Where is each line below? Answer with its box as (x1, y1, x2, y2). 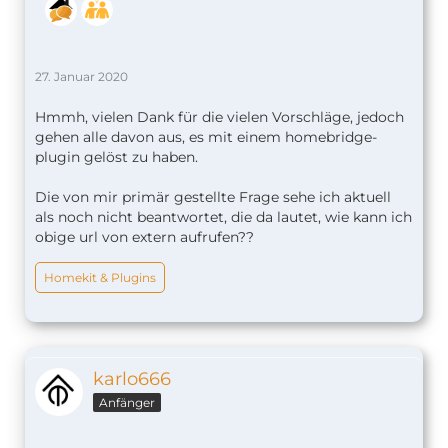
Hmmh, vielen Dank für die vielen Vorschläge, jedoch (35, 108, 404, 127)
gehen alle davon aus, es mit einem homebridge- (35, 128, 377, 147)
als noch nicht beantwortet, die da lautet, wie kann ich (35, 208, 412, 227)
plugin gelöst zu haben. (35, 148, 198, 167)
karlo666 (93, 368, 171, 391)
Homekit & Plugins (44, 270, 156, 286)
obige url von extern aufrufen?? (35, 228, 254, 247)
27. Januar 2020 (35, 69, 128, 85)
